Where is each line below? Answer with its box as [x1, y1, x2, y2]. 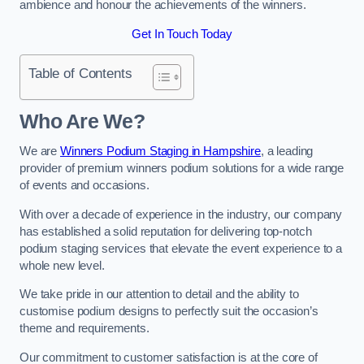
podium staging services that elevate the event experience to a [19, 241, 342, 255]
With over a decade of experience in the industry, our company [19, 207, 343, 221]
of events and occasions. [19, 179, 149, 193]
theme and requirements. [19, 322, 149, 336]
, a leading [260, 145, 314, 158]
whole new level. [19, 258, 105, 272]
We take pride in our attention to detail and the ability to [19, 288, 299, 301]
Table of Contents [28, 65, 132, 82]
